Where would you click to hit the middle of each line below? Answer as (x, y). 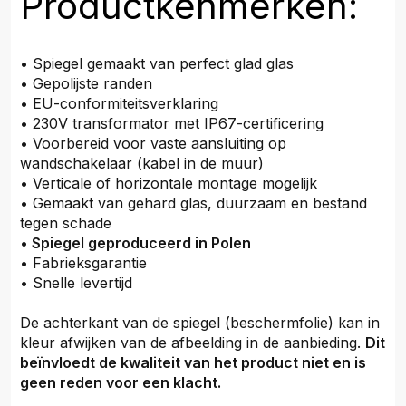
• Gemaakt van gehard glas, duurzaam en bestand (193, 203)
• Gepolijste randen (86, 83)
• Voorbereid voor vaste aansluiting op (153, 143)
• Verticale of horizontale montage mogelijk (169, 183)
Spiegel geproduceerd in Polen (140, 243)
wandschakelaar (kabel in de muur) (142, 163)
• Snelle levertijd (76, 283)
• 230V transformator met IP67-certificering (172, 123)
